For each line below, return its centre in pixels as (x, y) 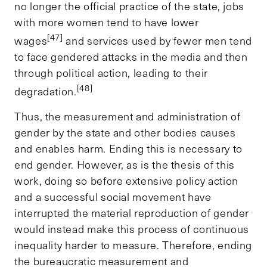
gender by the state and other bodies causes (125, 132)
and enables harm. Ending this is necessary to (128, 148)
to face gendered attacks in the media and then (131, 56)
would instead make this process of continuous (132, 229)
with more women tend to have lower (107, 22)
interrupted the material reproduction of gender (132, 212)
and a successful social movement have (113, 196)
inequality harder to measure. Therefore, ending (133, 245)
